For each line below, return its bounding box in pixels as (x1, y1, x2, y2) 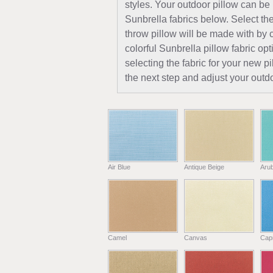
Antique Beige (184, 163, 224, 171)
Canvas (184, 233, 207, 241)
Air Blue (108, 163, 130, 171)
